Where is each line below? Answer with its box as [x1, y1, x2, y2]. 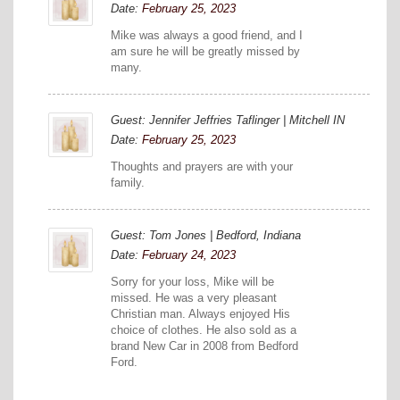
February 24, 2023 [142, 248, 236, 262]
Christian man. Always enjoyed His [111, 307, 290, 321]
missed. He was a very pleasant [111, 291, 277, 305]
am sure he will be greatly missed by [111, 45, 300, 59]
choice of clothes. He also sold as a [111, 323, 296, 337]
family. [111, 176, 145, 190]
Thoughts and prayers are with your [111, 160, 293, 174]
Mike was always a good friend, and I [111, 29, 303, 43]
